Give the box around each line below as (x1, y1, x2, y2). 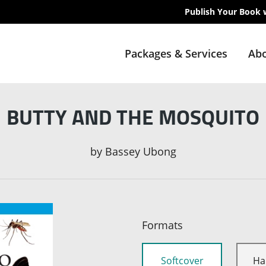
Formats (142, 218, 183, 233)
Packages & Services (124, 46, 227, 61)
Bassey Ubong (104, 144, 176, 159)
